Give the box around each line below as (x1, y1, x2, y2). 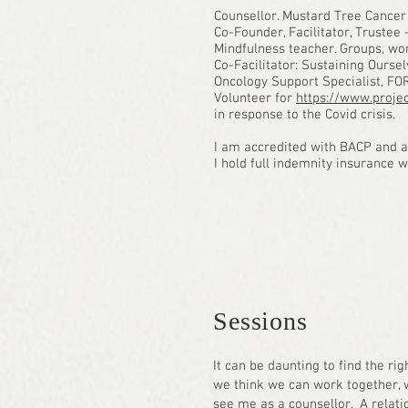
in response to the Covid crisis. (214, 107, 395, 123)
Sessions (213, 307, 308, 335)
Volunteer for (214, 90, 296, 107)
